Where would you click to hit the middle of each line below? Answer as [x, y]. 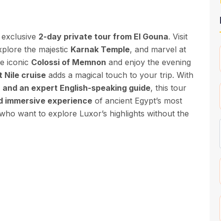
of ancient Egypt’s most [137, 101]
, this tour [168, 88]
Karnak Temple [100, 49]
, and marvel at [158, 49]
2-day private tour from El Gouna [103, 37]
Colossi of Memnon [69, 62]
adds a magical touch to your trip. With [120, 75]
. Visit [178, 37]
